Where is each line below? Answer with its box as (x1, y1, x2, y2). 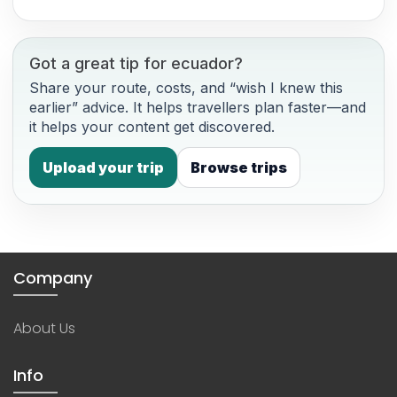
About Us (13, 317, 75, 339)
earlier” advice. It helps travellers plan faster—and (29, 97, 366, 116)
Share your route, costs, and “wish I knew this (29, 78, 343, 97)
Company (13, 266, 92, 289)
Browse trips (191, 158, 287, 176)
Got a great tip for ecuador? (29, 53, 243, 73)
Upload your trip (43, 158, 164, 176)
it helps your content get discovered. (29, 117, 275, 136)
